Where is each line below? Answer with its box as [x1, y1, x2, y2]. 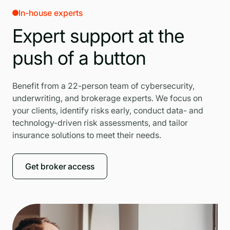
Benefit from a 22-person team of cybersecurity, [12, 80, 195, 91]
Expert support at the [12, 24, 184, 47]
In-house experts [18, 7, 83, 18]
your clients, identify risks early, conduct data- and [12, 105, 203, 116]
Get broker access [25, 161, 95, 171]
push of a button [12, 46, 146, 69]
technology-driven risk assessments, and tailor [12, 117, 188, 128]
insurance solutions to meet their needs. [12, 129, 161, 140]
